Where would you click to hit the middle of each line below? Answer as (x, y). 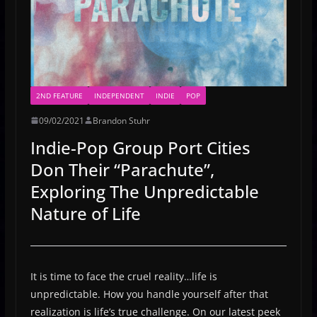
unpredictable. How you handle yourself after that (149, 294)
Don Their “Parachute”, (122, 169)
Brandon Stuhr (121, 120)
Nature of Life (85, 213)
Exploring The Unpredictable (144, 191)
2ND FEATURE (59, 95)
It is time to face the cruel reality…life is (123, 276)
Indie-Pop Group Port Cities (140, 147)
